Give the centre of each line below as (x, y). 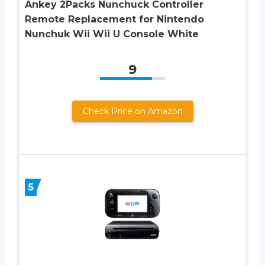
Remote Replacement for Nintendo (114, 19)
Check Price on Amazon (132, 111)
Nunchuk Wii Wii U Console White (112, 34)
